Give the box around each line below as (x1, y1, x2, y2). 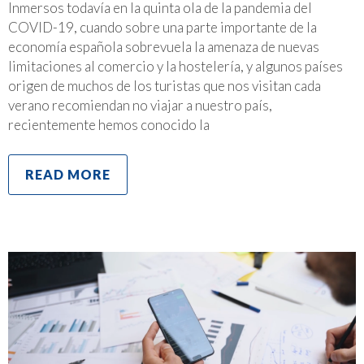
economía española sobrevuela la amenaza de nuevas (8, 38, 319, 56)
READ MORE (25, 167, 110, 183)
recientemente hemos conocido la (8, 116, 210, 134)
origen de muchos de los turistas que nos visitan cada (8, 77, 321, 95)
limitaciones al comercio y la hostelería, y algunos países (8, 58, 343, 76)
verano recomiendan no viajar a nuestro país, (8, 97, 272, 115)
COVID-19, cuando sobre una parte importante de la (8, 19, 317, 37)
